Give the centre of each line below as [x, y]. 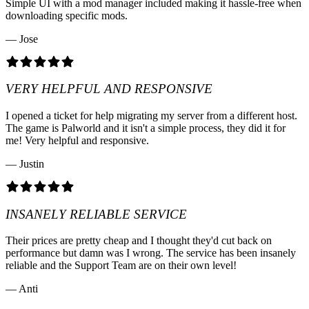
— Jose [22, 39]
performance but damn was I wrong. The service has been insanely [151, 253]
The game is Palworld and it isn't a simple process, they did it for [146, 128]
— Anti [22, 289]
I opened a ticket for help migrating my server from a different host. [151, 116]
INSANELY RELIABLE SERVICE [96, 214]
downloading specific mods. [67, 15]
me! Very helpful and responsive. [77, 140]
